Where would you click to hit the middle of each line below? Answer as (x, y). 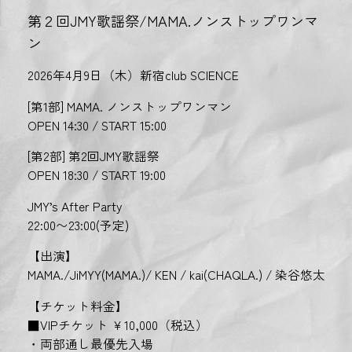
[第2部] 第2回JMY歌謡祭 (93, 156)
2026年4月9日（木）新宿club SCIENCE (133, 75)
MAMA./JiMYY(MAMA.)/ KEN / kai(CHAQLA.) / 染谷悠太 (176, 275)
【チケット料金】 (77, 305)
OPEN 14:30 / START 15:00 (97, 125)
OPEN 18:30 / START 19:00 (96, 175)
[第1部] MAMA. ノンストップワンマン (129, 106)
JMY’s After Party (75, 205)
